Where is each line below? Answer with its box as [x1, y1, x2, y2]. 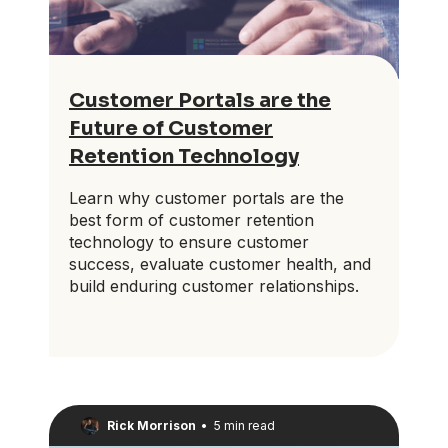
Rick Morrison [107, 417, 196, 433]
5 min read [213, 417, 275, 433]
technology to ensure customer [69, 232, 309, 253]
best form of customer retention [69, 210, 314, 231]
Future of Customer [69, 116, 273, 142]
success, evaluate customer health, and [69, 254, 371, 275]
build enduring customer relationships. [69, 276, 359, 297]
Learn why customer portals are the [69, 188, 344, 209]
